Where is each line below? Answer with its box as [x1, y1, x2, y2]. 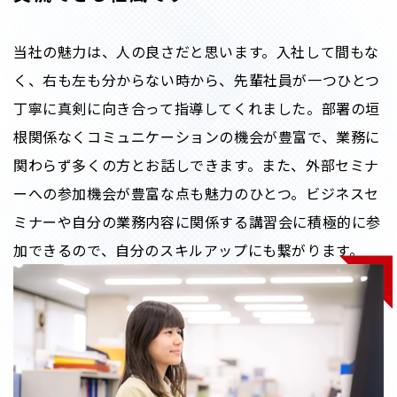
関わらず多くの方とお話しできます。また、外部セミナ [13, 154, 379, 176]
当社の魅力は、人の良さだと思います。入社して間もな [13, 41, 380, 63]
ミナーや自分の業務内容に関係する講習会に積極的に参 [13, 211, 382, 233]
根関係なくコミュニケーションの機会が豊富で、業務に [13, 126, 381, 148]
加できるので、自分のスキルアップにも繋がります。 [13, 239, 364, 261]
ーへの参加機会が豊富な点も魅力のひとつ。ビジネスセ [13, 183, 380, 205]
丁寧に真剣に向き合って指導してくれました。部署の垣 [13, 97, 381, 120]
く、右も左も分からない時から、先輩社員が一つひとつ [13, 69, 381, 91]
